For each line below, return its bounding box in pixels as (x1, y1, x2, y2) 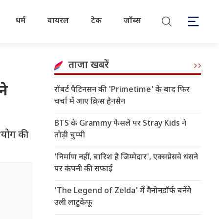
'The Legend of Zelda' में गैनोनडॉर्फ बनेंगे (54, 186, 191, 197)
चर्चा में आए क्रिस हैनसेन (54, 97, 125, 107)
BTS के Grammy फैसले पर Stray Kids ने (54, 119, 186, 129)
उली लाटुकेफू (54, 198, 92, 208)
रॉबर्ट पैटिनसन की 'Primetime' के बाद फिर (54, 85, 190, 95)
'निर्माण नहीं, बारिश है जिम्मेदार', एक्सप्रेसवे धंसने (54, 153, 198, 163)
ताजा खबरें (68, 59, 109, 72)
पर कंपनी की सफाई (54, 164, 112, 175)
